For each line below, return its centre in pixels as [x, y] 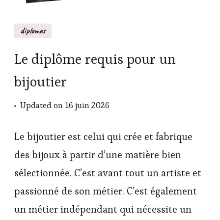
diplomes [33, 30]
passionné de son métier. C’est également [106, 191]
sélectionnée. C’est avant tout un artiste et [108, 173]
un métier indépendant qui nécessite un [103, 209]
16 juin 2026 [87, 105]
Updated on [42, 105]
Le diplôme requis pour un [95, 59]
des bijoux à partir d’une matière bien [98, 154]
